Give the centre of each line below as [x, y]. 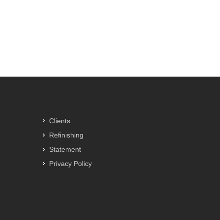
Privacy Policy [70, 164]
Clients [59, 121]
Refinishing [66, 135]
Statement [65, 149]
